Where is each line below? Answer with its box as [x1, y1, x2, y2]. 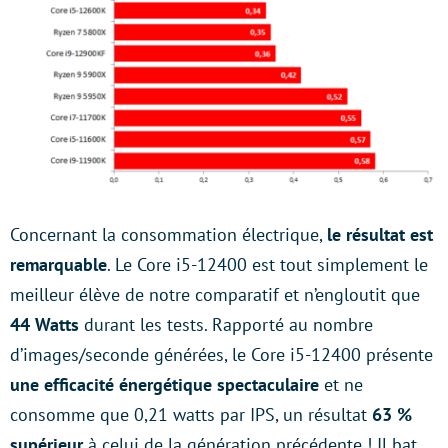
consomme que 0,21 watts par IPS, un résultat [10, 402, 372, 426]
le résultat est [327, 222, 433, 246]
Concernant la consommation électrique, [10, 222, 327, 246]
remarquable [10, 252, 107, 276]
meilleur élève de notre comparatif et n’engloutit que [10, 282, 420, 306]
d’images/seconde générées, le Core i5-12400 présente [10, 342, 433, 366]
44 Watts [10, 312, 79, 336]
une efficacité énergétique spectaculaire [10, 372, 319, 396]
